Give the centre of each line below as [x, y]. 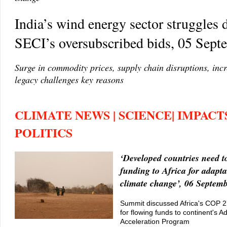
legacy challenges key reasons [69, 80]
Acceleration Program [155, 221]
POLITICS [44, 133]
